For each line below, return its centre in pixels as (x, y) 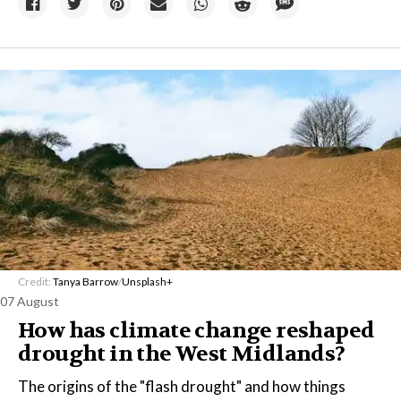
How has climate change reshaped (196, 331)
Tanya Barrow (85, 282)
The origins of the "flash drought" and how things (182, 386)
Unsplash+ (147, 282)
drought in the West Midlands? (182, 354)
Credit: (35, 282)
